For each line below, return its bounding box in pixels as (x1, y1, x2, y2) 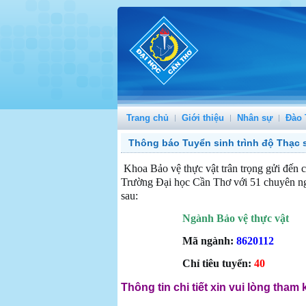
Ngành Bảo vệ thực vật (182, 212, 289, 224)
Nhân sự (237, 113, 273, 123)
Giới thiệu (182, 113, 224, 123)
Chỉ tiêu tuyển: (182, 258, 254, 269)
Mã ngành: (182, 235, 236, 247)
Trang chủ (126, 113, 169, 123)
